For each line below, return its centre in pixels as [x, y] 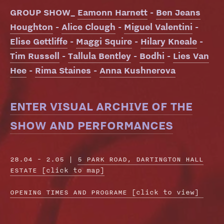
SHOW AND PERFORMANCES [92, 125]
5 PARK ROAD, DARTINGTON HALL [141, 159]
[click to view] [168, 192]
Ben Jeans [178, 12]
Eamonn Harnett [113, 12]
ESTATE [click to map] [57, 170]
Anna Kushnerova [138, 70]
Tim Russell [35, 56]
